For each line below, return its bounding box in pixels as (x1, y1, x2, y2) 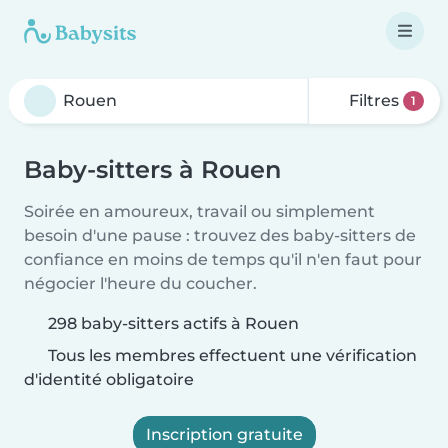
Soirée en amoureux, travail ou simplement (24, 202, 375, 221)
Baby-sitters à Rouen (24, 155, 281, 184)
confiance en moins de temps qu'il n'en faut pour (24, 250, 422, 269)
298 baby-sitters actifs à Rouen (48, 314, 299, 333)
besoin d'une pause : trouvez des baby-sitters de (24, 226, 416, 245)
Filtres (345, 91, 404, 110)
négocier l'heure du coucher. (24, 274, 257, 293)
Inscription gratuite (145, 425, 303, 444)
